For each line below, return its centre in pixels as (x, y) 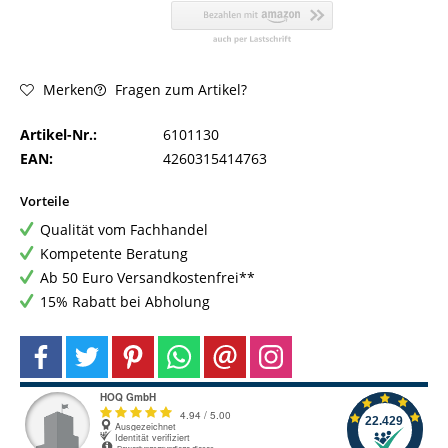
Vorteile (44, 200)
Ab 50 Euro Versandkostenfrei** (147, 277)
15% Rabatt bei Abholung (125, 301)
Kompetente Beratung (114, 253)
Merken (68, 90)
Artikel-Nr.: (58, 134)
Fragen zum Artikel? (179, 89)
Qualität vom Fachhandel (124, 229)
